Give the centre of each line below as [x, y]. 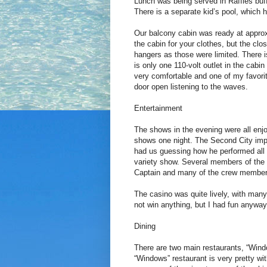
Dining [145, 226]
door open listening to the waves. [191, 86]
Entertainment [158, 108]
